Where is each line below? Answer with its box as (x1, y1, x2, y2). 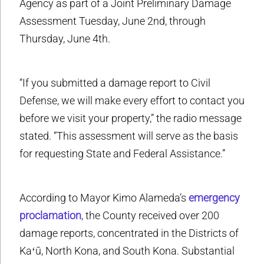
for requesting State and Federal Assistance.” (19, 147, 225, 160)
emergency (189, 191, 240, 204)
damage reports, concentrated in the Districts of (19, 226, 239, 239)
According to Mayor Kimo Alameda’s (19, 191, 189, 204)
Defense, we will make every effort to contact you (19, 94, 245, 107)
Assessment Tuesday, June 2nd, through (19, 14, 206, 27)
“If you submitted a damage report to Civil (19, 76, 210, 89)
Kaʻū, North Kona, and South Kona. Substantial (19, 244, 235, 257)
